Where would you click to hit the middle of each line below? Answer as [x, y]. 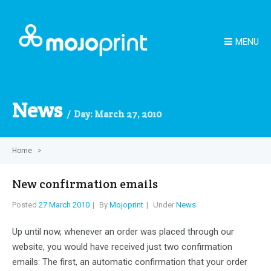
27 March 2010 [64, 205]
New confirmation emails [85, 184]
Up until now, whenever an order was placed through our [123, 232]
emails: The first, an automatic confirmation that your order [130, 262]
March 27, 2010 [128, 114]
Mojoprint [126, 205]
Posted [25, 205]
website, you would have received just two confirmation [122, 247]
